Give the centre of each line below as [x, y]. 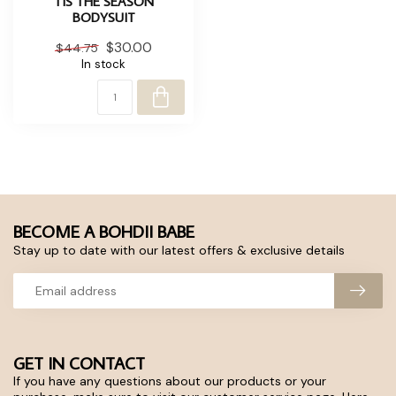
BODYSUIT [103, 16]
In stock [103, 64]
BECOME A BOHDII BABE [104, 231]
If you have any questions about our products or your [170, 381]
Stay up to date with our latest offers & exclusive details [179, 250]
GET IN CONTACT [79, 362]
